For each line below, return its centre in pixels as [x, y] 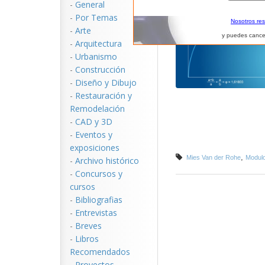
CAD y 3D [94, 122]
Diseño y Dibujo [106, 83]
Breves [88, 226]
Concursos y [99, 174]
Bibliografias [99, 200]
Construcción [100, 70]
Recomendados [100, 252]
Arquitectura [98, 43]
